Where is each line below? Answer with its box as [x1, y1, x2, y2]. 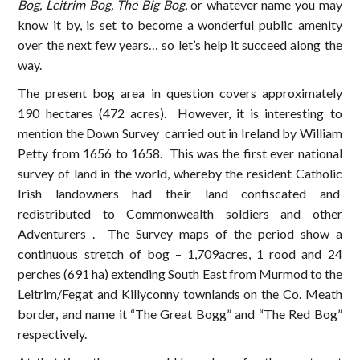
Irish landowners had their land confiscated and [18, 185, 342, 201]
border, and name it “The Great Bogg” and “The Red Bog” [18, 305, 342, 321]
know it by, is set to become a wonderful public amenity [18, 16, 342, 32]
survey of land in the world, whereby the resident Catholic [18, 165, 342, 181]
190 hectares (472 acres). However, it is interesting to [18, 104, 342, 121]
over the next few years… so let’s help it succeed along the [18, 36, 342, 52]
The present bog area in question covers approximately [18, 84, 342, 100]
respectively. [18, 325, 88, 342]
